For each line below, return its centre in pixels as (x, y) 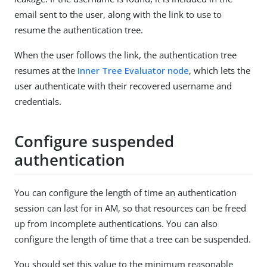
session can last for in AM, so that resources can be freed (130, 208)
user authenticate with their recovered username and (123, 86)
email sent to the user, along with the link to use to (118, 15)
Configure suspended (94, 141)
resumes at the (46, 71)
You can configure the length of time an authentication (125, 193)
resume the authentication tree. (79, 30)
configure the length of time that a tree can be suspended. (133, 239)
